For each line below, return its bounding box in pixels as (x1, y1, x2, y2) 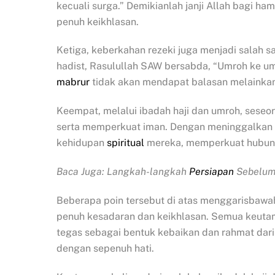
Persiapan (189, 165, 234, 177)
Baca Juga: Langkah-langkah (56, 165, 189, 177)
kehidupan (56, 137, 107, 149)
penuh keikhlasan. (56, 15, 139, 28)
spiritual (107, 137, 144, 149)
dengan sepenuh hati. (56, 242, 154, 254)
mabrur (56, 76, 90, 88)
